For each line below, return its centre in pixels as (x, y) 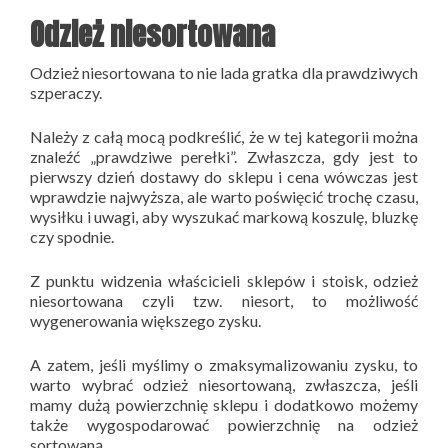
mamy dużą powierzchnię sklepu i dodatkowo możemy (224, 404)
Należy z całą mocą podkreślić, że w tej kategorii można (224, 136)
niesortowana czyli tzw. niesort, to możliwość (224, 300)
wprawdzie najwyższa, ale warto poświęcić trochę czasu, (224, 196)
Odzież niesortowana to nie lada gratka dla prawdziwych (224, 72)
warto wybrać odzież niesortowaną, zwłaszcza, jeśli (224, 384)
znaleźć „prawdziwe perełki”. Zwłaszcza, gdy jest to (224, 156)
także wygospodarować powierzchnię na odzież (224, 424)
